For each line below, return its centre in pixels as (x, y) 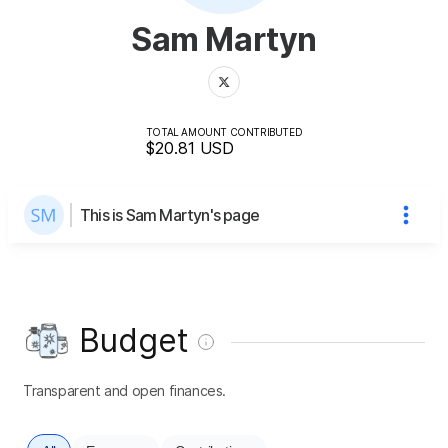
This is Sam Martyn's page (169, 214)
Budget (134, 340)
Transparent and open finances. (124, 390)
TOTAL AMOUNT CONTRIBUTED (224, 131)
